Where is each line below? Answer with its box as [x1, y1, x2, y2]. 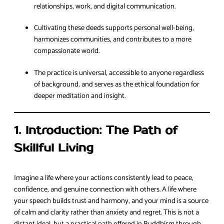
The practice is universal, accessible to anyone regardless [34, 66, 204, 79]
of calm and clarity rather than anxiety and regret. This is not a [14, 206, 199, 219]
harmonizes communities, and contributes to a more [34, 33, 191, 46]
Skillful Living [14, 141, 93, 155]
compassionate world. [34, 45, 99, 57]
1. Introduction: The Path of [14, 123, 177, 138]
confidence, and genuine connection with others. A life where [14, 183, 196, 196]
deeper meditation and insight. [34, 89, 125, 102]
